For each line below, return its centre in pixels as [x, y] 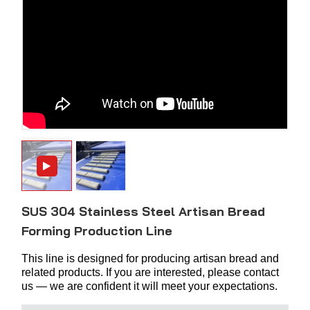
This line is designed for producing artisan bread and [150, 259]
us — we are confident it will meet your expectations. [149, 286]
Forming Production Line [97, 231]
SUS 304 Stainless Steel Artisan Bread [143, 212]
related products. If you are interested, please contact [150, 273]
